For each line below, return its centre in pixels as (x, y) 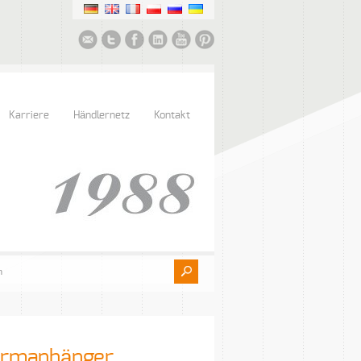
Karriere (29, 116)
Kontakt (172, 116)
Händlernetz (102, 116)
